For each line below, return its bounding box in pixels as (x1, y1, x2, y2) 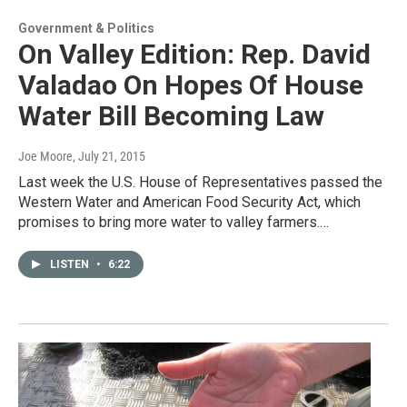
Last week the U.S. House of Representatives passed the (18, 173, 382, 191)
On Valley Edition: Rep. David (18, 37, 371, 70)
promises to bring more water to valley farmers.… (18, 213, 329, 231)
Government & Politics (18, 20, 154, 35)
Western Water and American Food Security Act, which (18, 193, 361, 211)
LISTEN (50, 257, 92, 271)
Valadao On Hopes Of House (18, 68, 363, 101)
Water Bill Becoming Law (18, 99, 324, 132)
